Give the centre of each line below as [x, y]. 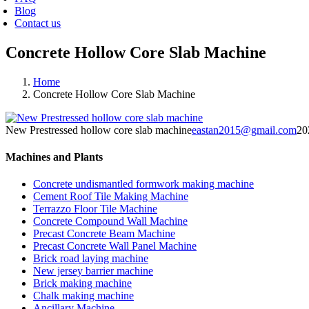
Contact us [38, 23]
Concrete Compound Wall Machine [110, 221]
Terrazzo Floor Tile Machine [95, 209]
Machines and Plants [54, 157]
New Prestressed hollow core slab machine [99, 130]
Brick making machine [82, 283]
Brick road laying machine [91, 259]
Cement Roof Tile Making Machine [111, 197]
